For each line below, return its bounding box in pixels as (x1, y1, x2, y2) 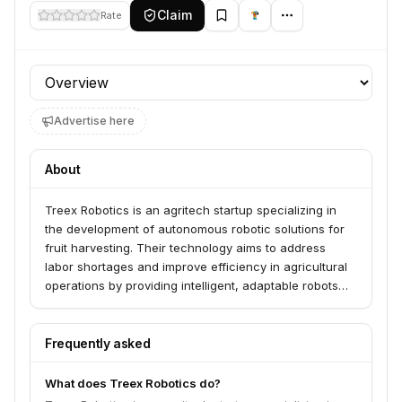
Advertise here (54, 114, 135, 127)
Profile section (29, 66, 127, 83)
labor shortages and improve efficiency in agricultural (45, 259, 347, 274)
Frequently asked (45, 336, 151, 351)
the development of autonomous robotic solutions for (45, 222, 345, 236)
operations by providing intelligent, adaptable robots (45, 278, 338, 293)
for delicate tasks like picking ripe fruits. (45, 297, 269, 311)
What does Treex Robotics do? (45, 376, 221, 390)
